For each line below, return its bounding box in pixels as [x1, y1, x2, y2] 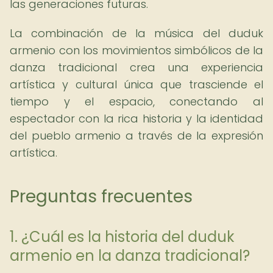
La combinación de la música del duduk [10, 26, 263, 41]
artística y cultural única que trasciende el [10, 77, 263, 92]
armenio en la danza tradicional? [10, 246, 250, 266]
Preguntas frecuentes [10, 185, 193, 208]
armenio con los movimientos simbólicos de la [10, 43, 263, 58]
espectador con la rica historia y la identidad [10, 111, 263, 126]
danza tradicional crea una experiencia [10, 60, 263, 75]
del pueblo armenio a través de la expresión [10, 128, 263, 143]
